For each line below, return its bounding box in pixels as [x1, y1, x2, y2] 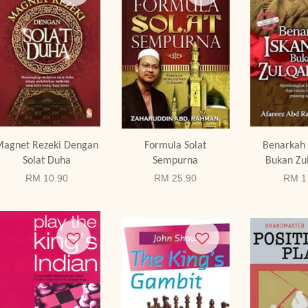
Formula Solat [144, 140, 207, 151]
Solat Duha [22, 155, 71, 166]
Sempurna [153, 155, 199, 166]
